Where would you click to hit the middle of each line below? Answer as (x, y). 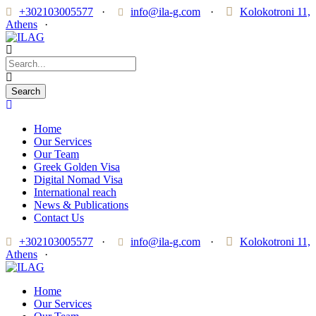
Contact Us (59, 218)
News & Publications (81, 205)
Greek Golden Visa (77, 167)
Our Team (56, 154)
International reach (75, 192)
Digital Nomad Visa (78, 180)
